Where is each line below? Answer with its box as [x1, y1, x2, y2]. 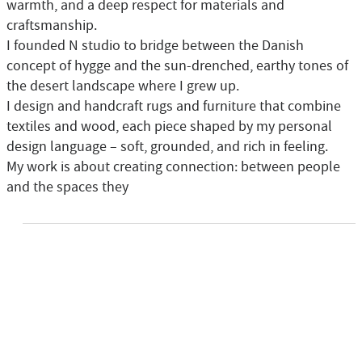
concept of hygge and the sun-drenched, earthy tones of [6, 57, 348, 75]
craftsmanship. [6, 16, 97, 35]
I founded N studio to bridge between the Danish [6, 36, 304, 55]
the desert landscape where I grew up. [6, 77, 239, 95]
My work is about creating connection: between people [6, 158, 340, 176]
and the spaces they [6, 178, 128, 196]
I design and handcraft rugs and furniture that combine [6, 97, 341, 116]
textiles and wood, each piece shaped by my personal [6, 117, 332, 136]
